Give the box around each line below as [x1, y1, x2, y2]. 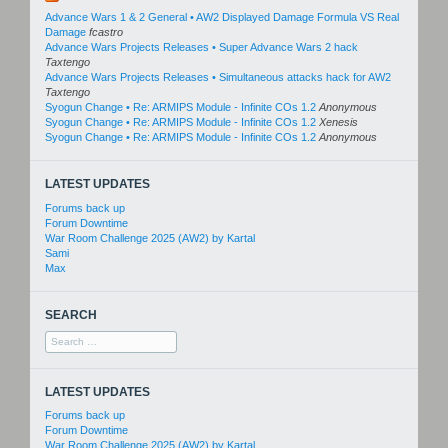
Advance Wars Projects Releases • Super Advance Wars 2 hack [45, 41, 358, 54]
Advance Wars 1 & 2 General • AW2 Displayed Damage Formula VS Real [45, 11, 399, 24]
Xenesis [319, 116, 358, 129]
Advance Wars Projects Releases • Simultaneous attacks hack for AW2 [45, 71, 391, 84]
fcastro [89, 26, 123, 39]
